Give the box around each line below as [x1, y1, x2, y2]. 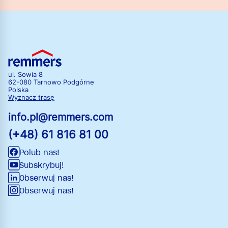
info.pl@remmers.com [8, 110, 113, 123]
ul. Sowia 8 [8, 70, 43, 78]
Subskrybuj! [19, 160, 64, 170]
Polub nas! [19, 148, 60, 157]
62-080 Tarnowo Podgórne [8, 78, 94, 86]
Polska [8, 85, 28, 94]
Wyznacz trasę [8, 93, 54, 101]
